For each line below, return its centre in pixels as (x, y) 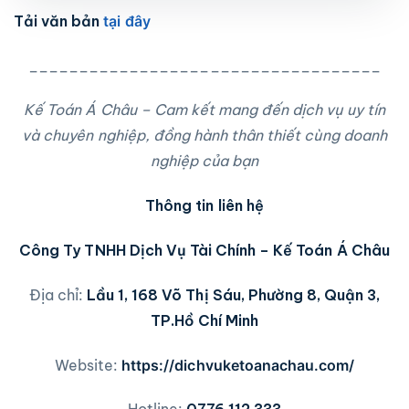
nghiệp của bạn (204, 161)
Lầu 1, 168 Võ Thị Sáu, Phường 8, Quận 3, (231, 294)
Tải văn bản (59, 21)
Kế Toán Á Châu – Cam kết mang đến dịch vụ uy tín (204, 110)
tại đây (127, 21)
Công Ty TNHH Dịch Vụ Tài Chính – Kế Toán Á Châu (204, 250)
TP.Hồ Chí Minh (204, 320)
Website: (88, 365)
